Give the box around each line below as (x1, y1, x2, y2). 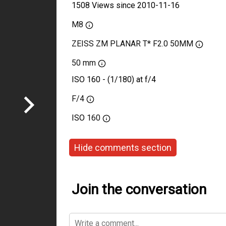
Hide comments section (74, 142, 172, 153)
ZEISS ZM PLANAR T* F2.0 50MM (72, 39, 193, 48)
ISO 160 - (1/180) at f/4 (72, 75, 156, 84)
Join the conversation (72, 181, 206, 198)
